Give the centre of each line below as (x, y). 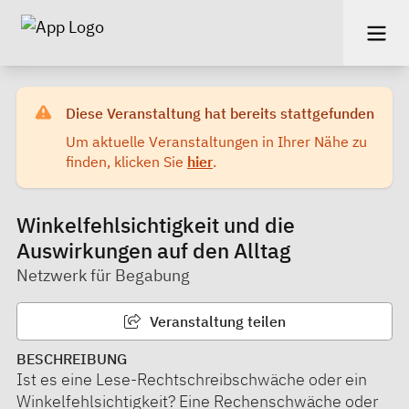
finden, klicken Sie (126, 161)
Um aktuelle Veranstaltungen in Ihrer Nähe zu (216, 141)
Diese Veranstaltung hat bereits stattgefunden (220, 113)
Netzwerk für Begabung (103, 275)
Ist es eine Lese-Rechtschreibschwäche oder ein (192, 379)
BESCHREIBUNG (72, 358)
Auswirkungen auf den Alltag (153, 250)
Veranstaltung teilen (215, 321)
